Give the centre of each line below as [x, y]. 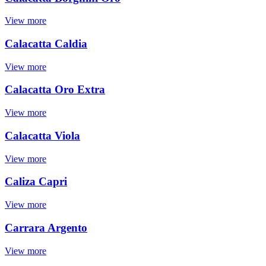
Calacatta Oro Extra [55, 90]
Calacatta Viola [42, 135]
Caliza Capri [36, 182]
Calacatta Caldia [46, 44]
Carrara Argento [46, 227]
